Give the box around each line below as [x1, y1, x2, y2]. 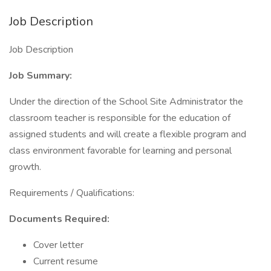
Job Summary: [9, 69, 72, 82]
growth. [9, 160, 41, 174]
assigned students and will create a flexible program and [9, 128, 246, 141]
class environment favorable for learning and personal [9, 144, 232, 157]
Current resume [33, 255, 98, 268]
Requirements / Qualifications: [9, 186, 134, 200]
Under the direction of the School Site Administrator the [9, 95, 243, 108]
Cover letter [33, 238, 83, 252]
